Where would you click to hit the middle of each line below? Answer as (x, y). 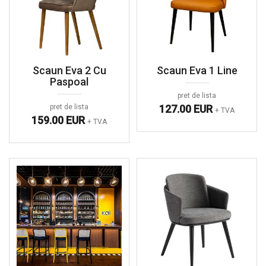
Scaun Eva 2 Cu (69, 70)
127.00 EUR (187, 109)
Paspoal (69, 82)
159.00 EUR (59, 120)
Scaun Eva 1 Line (197, 70)
